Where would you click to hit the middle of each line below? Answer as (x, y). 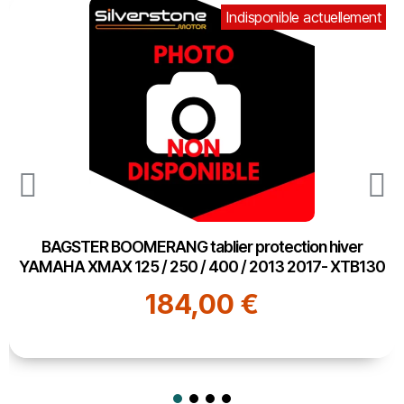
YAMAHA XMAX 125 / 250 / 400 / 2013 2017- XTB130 (202, 267)
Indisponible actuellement (303, 17)
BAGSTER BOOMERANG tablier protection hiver (202, 247)
